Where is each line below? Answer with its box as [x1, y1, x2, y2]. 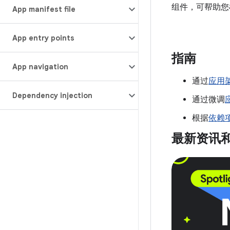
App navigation [12, 62, 68, 71]
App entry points [12, 33, 74, 43]
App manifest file [12, 5, 75, 14]
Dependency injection [12, 91, 92, 100]
